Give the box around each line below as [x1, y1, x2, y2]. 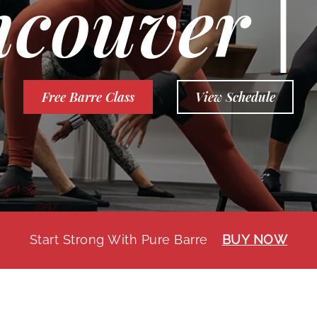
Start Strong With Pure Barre [29, 232, 208, 247]
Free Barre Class [42, 88, 134, 105]
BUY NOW [221, 232, 288, 247]
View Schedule [195, 88, 275, 105]
